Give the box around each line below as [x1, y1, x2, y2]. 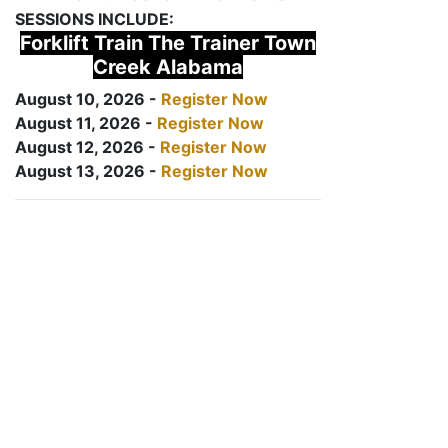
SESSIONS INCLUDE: [15, 9, 174, 29]
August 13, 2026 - [15, 161, 161, 181]
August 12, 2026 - [15, 137, 160, 157]
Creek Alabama [93, 55, 243, 79]
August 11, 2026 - [15, 113, 157, 133]
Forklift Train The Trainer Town [20, 31, 316, 55]
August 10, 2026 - [15, 89, 161, 109]
